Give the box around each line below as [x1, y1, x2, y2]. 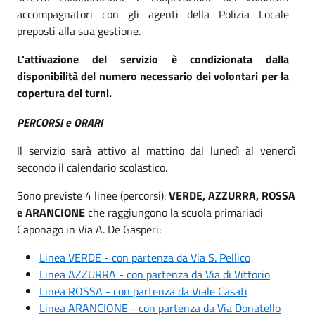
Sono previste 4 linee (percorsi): [17, 187, 169, 205]
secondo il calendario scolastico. [17, 159, 167, 176]
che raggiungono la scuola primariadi [85, 204, 263, 221]
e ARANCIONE [17, 204, 85, 221]
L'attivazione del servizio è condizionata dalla [17, 50, 290, 67]
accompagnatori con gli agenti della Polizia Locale [17, 5, 290, 22]
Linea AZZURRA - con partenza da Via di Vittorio [39, 266, 270, 283]
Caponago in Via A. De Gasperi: [17, 221, 161, 238]
